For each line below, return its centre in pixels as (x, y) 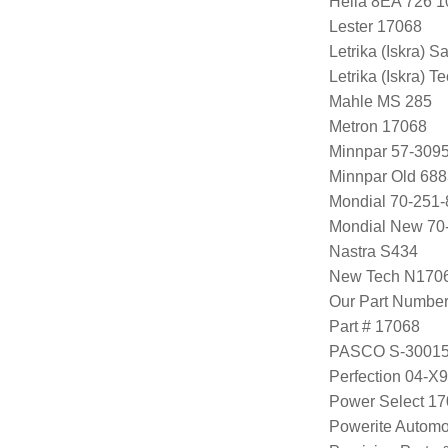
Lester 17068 (375, 26)
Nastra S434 (373, 251)
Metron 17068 (377, 126)
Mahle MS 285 (380, 101)
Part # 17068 (374, 326)
